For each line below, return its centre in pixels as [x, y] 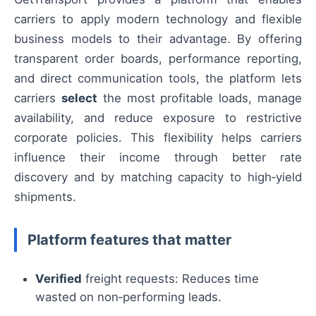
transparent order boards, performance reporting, [158, 58]
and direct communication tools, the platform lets [158, 78]
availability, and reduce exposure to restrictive [158, 117]
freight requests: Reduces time [170, 279]
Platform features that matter [129, 240]
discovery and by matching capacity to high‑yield [158, 177]
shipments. [45, 196]
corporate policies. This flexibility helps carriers [158, 137]
